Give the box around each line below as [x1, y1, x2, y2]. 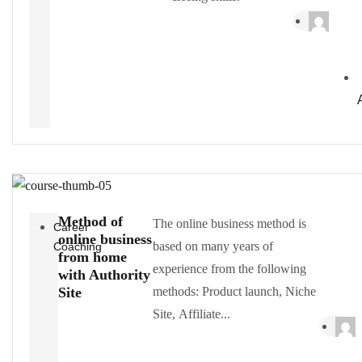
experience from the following [152, 261, 306, 276]
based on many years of [152, 238, 273, 253]
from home [58, 248, 128, 265]
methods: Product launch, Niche [152, 284, 316, 298]
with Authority [58, 266, 151, 283]
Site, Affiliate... [152, 306, 230, 321]
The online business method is [152, 216, 306, 230]
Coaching [53, 239, 102, 253]
